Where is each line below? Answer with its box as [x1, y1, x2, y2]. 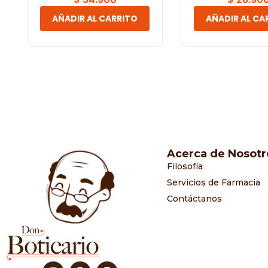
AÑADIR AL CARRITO [52, 13, 138, 25]
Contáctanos [166, 193, 222, 204]
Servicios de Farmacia [166, 177, 260, 188]
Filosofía [166, 161, 203, 172]
